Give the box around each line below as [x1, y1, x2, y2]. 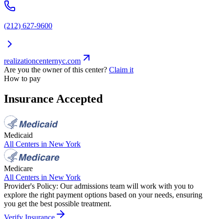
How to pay [4, 74, 41, 83]
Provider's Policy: [4, 182, 58, 191]
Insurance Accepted [4, 92, 103, 106]
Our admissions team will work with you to [60, 182, 194, 191]
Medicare [4, 164, 33, 173]
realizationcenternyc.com [4, 56, 81, 65]
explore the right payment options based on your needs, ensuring [4, 191, 202, 199]
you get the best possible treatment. [4, 199, 111, 208]
